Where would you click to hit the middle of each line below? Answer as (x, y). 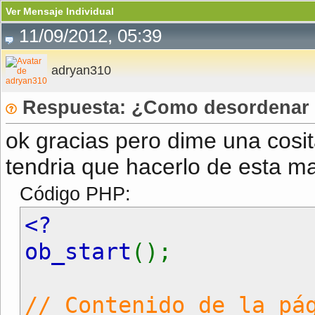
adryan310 (81, 70)
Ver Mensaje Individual (60, 11)
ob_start (78, 252)
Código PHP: (75, 194)
